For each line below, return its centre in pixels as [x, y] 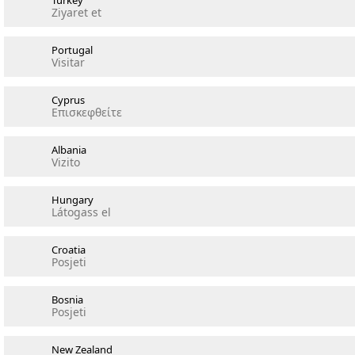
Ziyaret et [76, 12]
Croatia [69, 250]
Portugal [72, 50]
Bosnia [67, 300]
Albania [69, 150]
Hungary [73, 200]
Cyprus [68, 100]
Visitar [68, 62]
